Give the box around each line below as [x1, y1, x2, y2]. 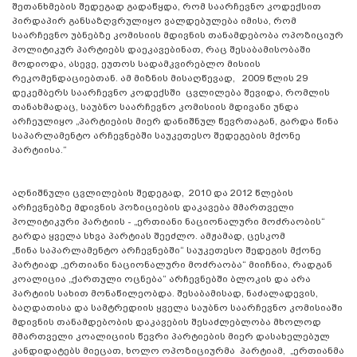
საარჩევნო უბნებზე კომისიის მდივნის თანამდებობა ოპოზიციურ [12, 29, 343, 41]
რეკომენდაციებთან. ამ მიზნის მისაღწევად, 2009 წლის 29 [12, 72, 308, 84]
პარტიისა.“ [12, 143, 67, 155]
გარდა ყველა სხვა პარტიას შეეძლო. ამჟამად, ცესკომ [12, 229, 285, 241]
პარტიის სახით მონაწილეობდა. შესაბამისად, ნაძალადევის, [12, 287, 318, 299]
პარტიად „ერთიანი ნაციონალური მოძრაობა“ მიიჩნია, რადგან [12, 258, 332, 270]
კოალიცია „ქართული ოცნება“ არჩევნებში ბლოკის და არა [12, 273, 311, 284]
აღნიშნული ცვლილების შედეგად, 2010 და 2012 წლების [12, 186, 293, 198]
